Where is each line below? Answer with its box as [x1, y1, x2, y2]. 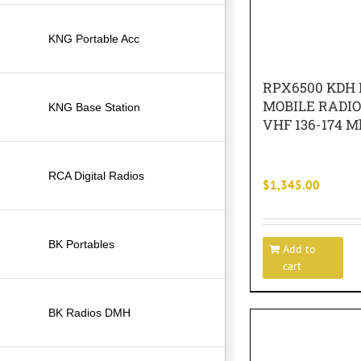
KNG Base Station [48, 100, 140, 114]
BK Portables [48, 237, 114, 251]
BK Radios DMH [48, 305, 131, 319]
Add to [283, 242, 316, 256]
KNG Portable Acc [48, 31, 139, 45]
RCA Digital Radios [48, 168, 144, 182]
